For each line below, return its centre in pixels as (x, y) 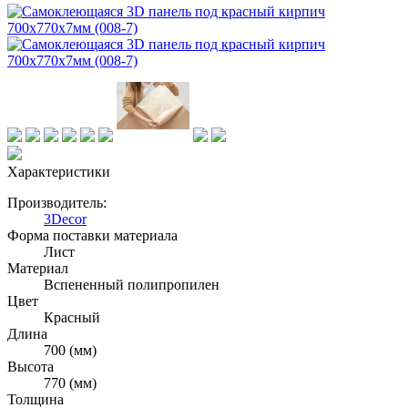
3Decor (65, 219)
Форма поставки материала (92, 236)
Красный (72, 318)
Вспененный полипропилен (132, 285)
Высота (31, 367)
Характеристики (59, 172)
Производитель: (57, 203)
